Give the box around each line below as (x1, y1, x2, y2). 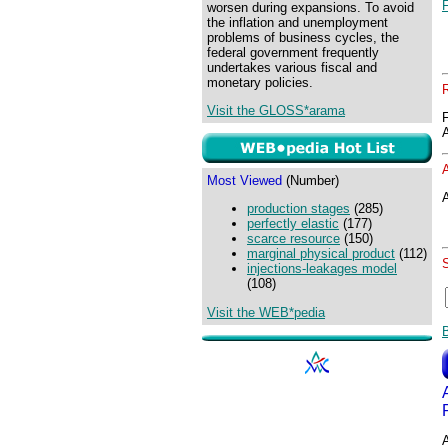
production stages (247, 201, 350, 217)
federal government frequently (207, 45, 379, 60)
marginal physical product (247, 246, 395, 262)
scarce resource (247, 231, 340, 247)
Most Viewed (207, 173, 282, 188)
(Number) (282, 173, 339, 188)
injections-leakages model (247, 261, 397, 277)
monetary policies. (207, 75, 313, 90)
